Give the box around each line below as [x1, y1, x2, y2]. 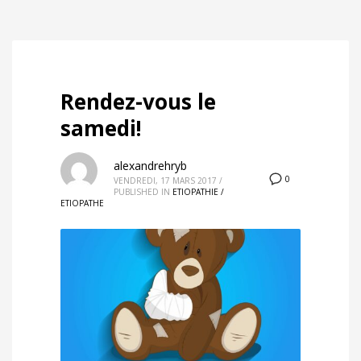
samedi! [60, 113, 142, 143]
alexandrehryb [114, 157, 187, 173]
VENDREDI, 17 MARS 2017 [114, 174, 217, 186]
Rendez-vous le [60, 86, 216, 116]
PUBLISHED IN [114, 185, 170, 197]
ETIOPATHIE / [172, 185, 224, 197]
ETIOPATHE [60, 197, 104, 209]
